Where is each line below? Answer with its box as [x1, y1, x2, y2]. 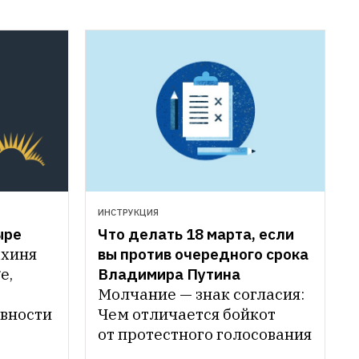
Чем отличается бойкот [98, 304, 276, 324]
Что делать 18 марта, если [98, 224, 294, 244]
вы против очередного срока [98, 244, 309, 264]
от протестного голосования [98, 324, 312, 344]
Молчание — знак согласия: [98, 284, 305, 304]
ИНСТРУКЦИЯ [98, 206, 159, 218]
